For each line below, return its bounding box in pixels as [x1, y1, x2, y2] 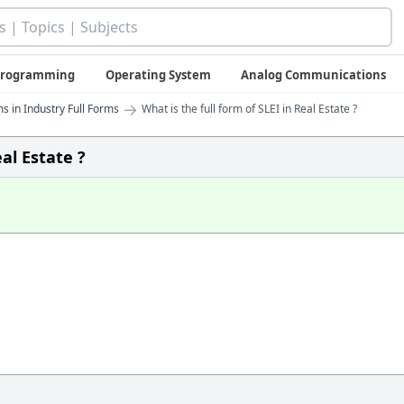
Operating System [105, 67, 211, 83]
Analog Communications [241, 67, 387, 83]
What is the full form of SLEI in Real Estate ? [142, 101, 357, 116]
